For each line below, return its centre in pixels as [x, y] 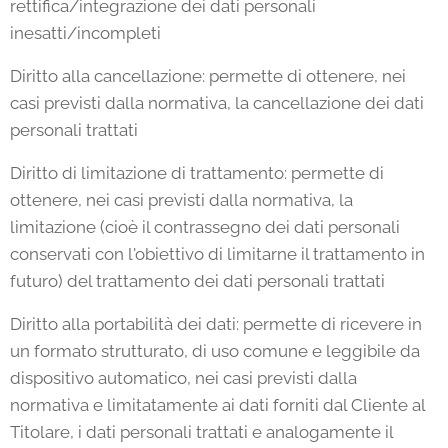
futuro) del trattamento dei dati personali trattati [197, 281]
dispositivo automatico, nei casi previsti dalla [183, 378]
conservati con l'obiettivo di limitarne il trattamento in [217, 254]
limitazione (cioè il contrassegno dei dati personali [205, 227]
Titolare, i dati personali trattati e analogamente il [201, 432]
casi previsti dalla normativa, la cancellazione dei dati [217, 103]
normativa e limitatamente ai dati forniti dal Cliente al [217, 405]
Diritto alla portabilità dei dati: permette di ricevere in [216, 324]
